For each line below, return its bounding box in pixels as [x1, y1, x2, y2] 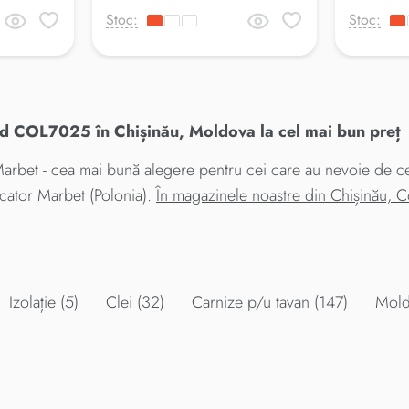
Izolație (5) [9, 289, 79, 314]
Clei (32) [106, 289, 164, 314]
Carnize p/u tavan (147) [192, 289, 348, 314]
